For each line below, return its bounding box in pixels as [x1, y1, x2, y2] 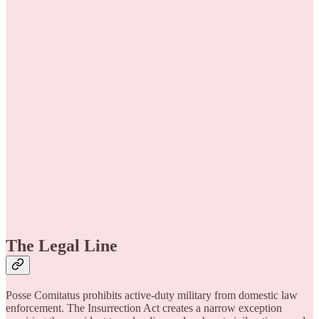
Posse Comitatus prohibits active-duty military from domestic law [6, 288, 298, 301]
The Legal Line [6, 236, 117, 255]
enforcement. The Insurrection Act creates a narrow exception [6, 301, 282, 314]
